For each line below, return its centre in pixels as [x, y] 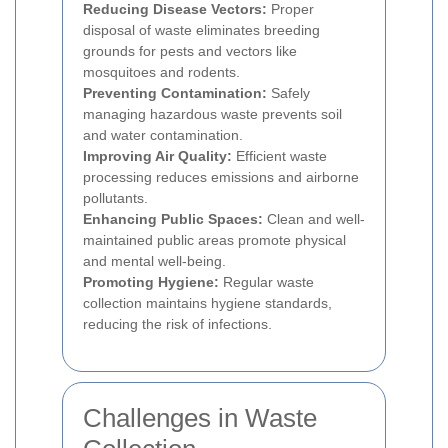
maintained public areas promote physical [214, 240]
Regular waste [266, 282]
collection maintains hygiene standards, [207, 303]
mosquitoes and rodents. [161, 72]
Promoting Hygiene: [151, 282]
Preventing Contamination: [175, 93]
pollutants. [115, 198]
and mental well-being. [154, 261]
